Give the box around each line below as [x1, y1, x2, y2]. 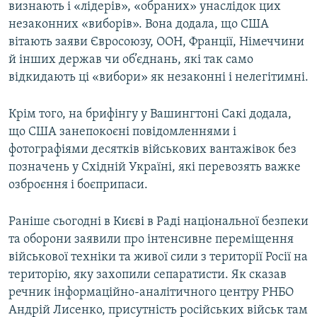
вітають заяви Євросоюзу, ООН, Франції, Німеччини [8, 35, 304, 50]
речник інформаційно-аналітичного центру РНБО [8, 286, 294, 300]
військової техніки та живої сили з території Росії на [8, 250, 308, 265]
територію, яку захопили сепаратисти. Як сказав [8, 268, 287, 282]
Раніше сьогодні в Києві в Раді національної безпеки [8, 215, 309, 229]
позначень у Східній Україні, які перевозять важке [8, 161, 301, 175]
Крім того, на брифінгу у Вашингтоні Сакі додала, [8, 108, 292, 122]
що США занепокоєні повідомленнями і [8, 125, 236, 139]
